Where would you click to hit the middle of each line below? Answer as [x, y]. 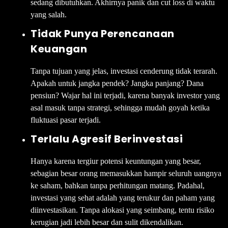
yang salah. [49, 14]
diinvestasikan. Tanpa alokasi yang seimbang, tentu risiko [122, 210]
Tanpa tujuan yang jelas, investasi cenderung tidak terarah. [124, 71]
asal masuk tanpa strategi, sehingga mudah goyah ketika [120, 107]
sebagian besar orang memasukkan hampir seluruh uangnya [126, 173]
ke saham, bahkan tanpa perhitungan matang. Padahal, [118, 185]
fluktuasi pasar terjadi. [66, 120]
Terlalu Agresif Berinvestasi [107, 139]
